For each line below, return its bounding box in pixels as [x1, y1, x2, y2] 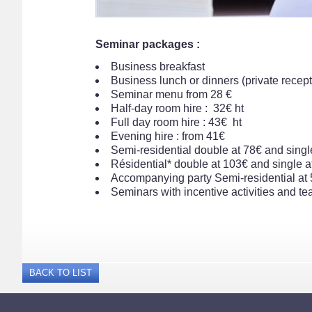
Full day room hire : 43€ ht [111, 116, 242, 128]
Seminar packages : [95, 38, 200, 50]
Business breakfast [111, 61, 205, 72]
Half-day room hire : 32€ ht [111, 102, 247, 114]
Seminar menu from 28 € [111, 88, 232, 100]
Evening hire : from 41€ [111, 130, 225, 142]
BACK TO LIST [29, 267, 92, 278]
